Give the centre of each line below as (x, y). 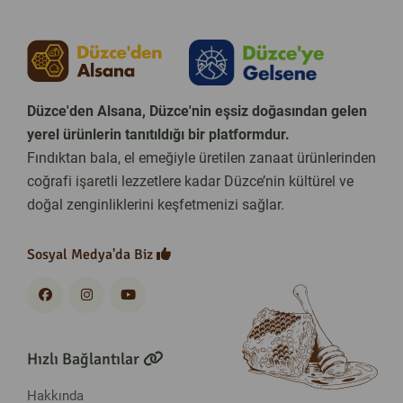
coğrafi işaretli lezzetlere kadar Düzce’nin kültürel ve (190, 181)
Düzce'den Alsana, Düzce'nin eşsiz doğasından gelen (197, 111)
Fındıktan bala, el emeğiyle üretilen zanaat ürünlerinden (201, 157)
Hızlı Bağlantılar (85, 358)
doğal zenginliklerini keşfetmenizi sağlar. (156, 204)
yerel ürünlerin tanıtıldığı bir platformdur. (158, 134)
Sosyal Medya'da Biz (92, 254)
